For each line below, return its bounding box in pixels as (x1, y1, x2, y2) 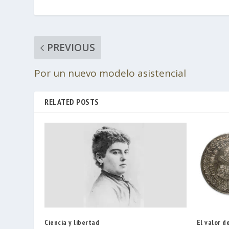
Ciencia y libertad (44, 218, 100, 227)
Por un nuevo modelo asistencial (34, 66, 187, 80)
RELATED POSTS (44, 96, 99, 107)
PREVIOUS (47, 40, 96, 54)
